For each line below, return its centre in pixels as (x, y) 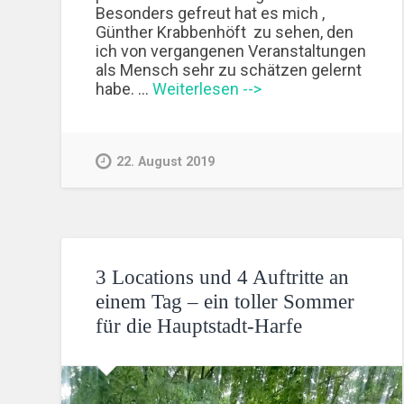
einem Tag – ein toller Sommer (225, 301)
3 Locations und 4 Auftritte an (223, 277)
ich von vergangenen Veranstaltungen (231, 50)
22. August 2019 (166, 161)
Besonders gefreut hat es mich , (211, 13)
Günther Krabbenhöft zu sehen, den (225, 32)
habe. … (124, 88)
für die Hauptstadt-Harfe (199, 326)
